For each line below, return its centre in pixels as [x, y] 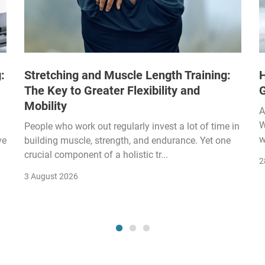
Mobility [46, 106]
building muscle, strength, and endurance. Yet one [127, 140]
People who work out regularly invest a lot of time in [132, 126]
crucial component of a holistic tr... [96, 154]
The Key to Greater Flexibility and [112, 90]
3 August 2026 [51, 176]
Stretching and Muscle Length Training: [127, 75]
